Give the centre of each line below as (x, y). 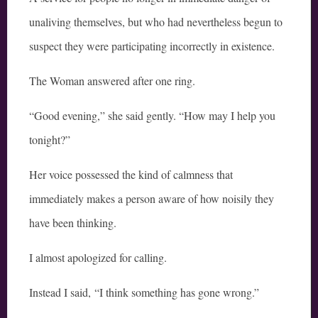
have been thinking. (73, 223)
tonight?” (50, 140)
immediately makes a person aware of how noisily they (152, 199)
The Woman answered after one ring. (112, 81)
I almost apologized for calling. (98, 258)
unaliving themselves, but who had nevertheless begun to (156, 22)
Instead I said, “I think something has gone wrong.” (144, 292)
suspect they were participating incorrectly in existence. (152, 46)
